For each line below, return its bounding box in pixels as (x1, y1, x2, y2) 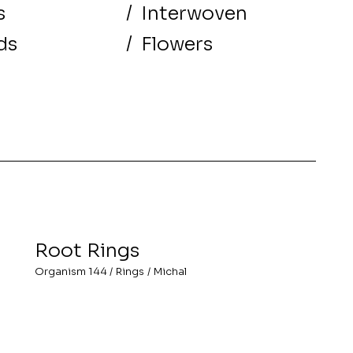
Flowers (141, 31, 214, 56)
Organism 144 (34, 264, 107, 278)
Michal (153, 264, 187, 278)
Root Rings (34, 238, 139, 263)
